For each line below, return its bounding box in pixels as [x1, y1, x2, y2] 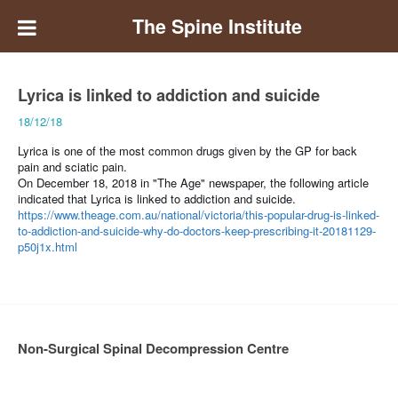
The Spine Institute [131, 12, 302, 40]
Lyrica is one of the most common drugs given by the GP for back [18, 142, 357, 160]
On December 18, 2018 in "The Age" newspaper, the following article [18, 174, 369, 192]
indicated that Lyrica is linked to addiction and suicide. [18, 190, 296, 208]
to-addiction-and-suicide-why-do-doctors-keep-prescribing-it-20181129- [18, 222, 376, 240]
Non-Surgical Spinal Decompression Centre [18, 338, 289, 359]
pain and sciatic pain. [18, 158, 127, 176]
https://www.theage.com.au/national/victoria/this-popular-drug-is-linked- [18, 206, 379, 224]
